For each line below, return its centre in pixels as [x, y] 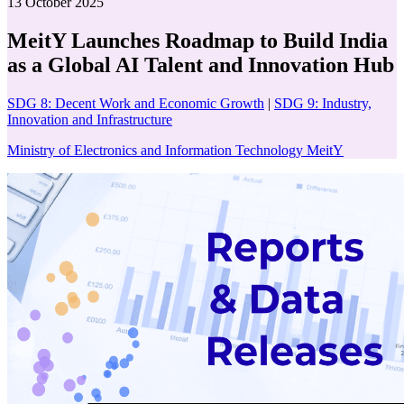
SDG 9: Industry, [323, 103]
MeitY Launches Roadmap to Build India [197, 40]
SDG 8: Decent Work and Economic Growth [136, 103]
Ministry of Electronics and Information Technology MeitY [175, 150]
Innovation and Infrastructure [90, 119]
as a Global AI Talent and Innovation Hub [201, 64]
